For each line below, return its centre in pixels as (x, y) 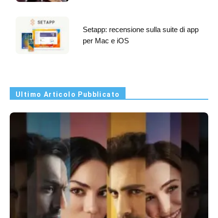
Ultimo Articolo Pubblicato (68, 94)
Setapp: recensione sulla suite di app (141, 29)
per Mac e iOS (106, 40)
